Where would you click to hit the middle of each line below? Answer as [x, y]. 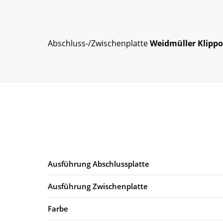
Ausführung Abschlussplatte [99, 164]
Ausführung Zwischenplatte [98, 186]
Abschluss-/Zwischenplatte [99, 43]
